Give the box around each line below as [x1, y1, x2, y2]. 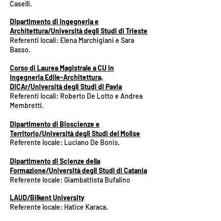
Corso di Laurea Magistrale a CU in [10, 64, 114, 72]
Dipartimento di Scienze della [10, 157, 100, 165]
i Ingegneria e [56, 17, 99, 26]
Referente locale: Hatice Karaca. [10, 203, 108, 211]
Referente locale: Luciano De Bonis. [10, 138, 120, 147]
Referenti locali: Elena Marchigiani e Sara [10, 36, 134, 44]
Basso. [10, 45, 31, 54]
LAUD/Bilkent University [10, 193, 84, 202]
